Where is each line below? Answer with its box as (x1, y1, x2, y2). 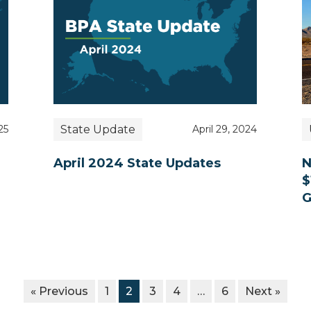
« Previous (31, 284, 88, 298)
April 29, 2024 (192, 123, 258, 136)
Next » (245, 284, 280, 298)
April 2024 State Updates (53, 155, 221, 171)
